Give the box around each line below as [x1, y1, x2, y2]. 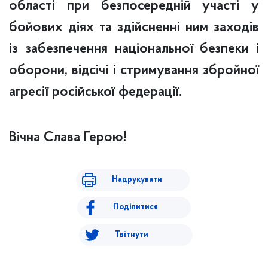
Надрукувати [111, 175, 162, 185]
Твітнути [114, 230, 148, 240]
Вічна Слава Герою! [9, 130, 126, 145]
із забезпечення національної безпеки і [9, 42, 259, 57]
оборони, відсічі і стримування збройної [9, 63, 259, 78]
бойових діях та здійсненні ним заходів [9, 20, 259, 35]
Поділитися [113, 203, 158, 212]
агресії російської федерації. [9, 85, 182, 100]
